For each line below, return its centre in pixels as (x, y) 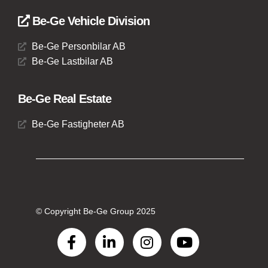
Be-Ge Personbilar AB (78, 47)
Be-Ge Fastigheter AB (78, 124)
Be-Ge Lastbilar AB (72, 62)
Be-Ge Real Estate (65, 99)
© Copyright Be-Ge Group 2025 (96, 211)
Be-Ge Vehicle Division (89, 21)
